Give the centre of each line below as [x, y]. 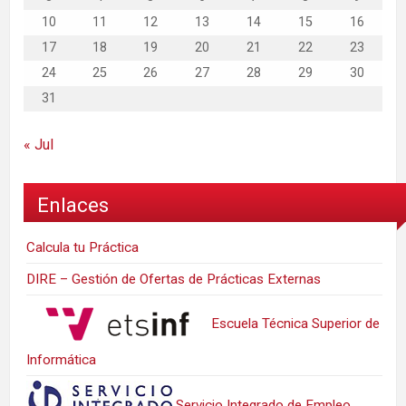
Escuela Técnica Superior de [294, 323]
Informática [62, 359]
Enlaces [73, 205]
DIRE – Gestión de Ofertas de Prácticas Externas [174, 279]
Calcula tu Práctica [83, 247]
